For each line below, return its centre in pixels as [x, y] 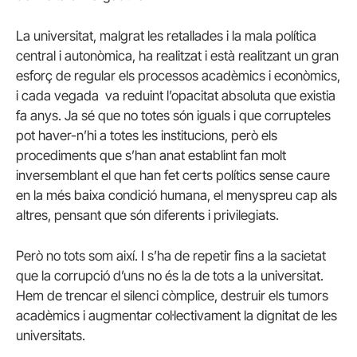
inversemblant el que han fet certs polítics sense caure [173, 176]
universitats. [51, 336]
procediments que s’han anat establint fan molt [151, 156]
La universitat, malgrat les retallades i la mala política [166, 36]
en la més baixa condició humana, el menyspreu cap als [177, 196]
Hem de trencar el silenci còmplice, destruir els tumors [172, 296]
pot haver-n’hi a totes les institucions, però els [147, 136]
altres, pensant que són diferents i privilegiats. [147, 216]
